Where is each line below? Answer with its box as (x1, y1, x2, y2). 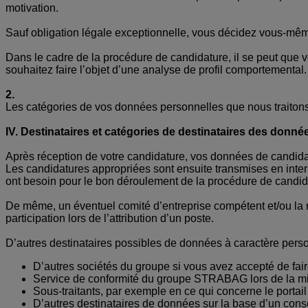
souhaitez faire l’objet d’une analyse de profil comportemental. (5, 63, 307, 76)
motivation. (5, 1, 58, 14)
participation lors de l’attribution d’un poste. (5, 212, 214, 224)
